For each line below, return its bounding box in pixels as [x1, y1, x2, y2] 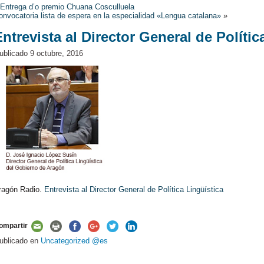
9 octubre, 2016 [30, 49, 84, 58]
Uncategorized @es [41, 236, 108, 245]
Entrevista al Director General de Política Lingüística [44, 185, 224, 194]
